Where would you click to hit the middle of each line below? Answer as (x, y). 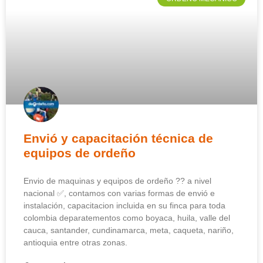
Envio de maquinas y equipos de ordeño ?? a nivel (117, 181)
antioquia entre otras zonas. (75, 243)
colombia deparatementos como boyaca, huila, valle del (127, 218)
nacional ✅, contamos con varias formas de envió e (119, 193)
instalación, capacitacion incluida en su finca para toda (124, 206)
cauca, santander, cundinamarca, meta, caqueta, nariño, (129, 230)
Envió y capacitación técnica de (118, 139)
